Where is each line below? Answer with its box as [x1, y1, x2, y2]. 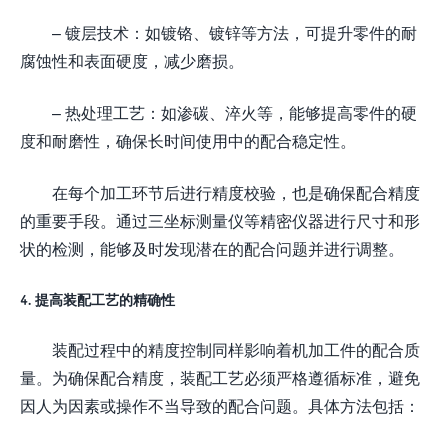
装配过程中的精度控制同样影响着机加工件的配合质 [52, 339, 420, 359]
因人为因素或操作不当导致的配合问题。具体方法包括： [20, 395, 420, 415]
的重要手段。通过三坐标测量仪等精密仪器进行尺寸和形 [20, 210, 420, 230]
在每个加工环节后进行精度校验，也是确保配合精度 [52, 182, 420, 202]
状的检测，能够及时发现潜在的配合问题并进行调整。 [20, 238, 404, 258]
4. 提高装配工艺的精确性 [20, 290, 175, 308]
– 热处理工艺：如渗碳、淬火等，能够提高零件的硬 [52, 102, 417, 122]
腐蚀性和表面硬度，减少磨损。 [20, 50, 244, 70]
